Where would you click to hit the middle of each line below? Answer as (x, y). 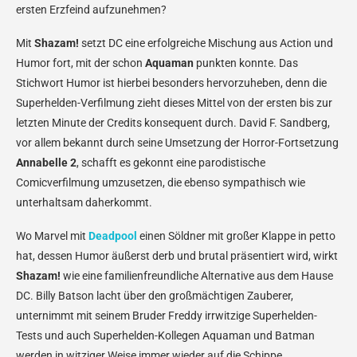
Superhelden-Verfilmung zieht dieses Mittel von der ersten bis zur (174, 102)
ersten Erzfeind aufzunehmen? (91, 9)
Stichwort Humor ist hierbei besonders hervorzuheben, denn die (171, 82)
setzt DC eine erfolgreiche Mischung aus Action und (206, 43)
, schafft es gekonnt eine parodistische (171, 162)
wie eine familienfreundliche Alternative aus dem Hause (197, 275)
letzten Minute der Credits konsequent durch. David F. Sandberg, (173, 122)
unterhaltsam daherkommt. (84, 202)
